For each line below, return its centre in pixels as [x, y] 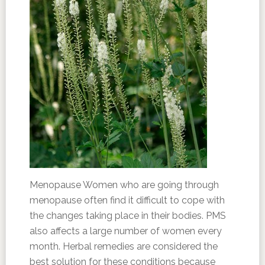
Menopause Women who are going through [124, 185]
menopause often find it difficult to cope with [127, 200]
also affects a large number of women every [125, 231]
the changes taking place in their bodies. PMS [127, 216]
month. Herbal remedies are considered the [123, 246]
